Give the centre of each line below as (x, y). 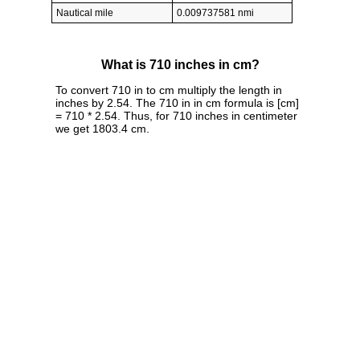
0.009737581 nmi (215, 13)
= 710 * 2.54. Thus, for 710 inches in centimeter (176, 115)
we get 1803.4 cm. (102, 128)
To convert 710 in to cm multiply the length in (169, 90)
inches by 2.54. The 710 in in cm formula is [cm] (177, 102)
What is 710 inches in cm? (180, 65)
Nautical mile (85, 13)
